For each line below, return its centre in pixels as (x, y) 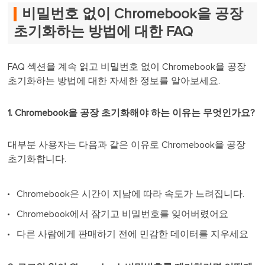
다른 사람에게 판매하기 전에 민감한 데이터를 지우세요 (133, 234)
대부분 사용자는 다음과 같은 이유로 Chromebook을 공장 (127, 145)
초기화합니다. (37, 159)
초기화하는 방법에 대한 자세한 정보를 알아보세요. (114, 81)
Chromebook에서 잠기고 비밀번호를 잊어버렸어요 (123, 214)
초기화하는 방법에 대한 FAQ (104, 32)
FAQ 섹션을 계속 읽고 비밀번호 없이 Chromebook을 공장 (127, 67)
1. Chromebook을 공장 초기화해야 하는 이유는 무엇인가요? (132, 113)
